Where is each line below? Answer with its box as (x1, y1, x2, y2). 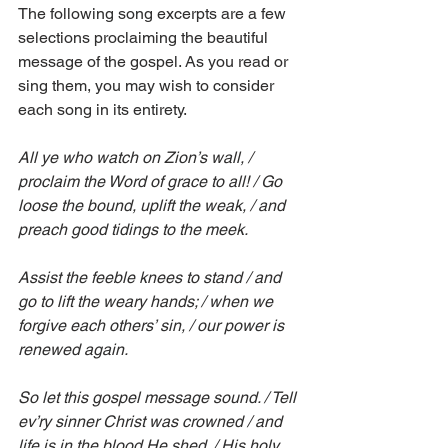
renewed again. (18, 340, 128, 360)
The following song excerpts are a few (18, 4, 290, 24)
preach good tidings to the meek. (18, 220, 248, 240)
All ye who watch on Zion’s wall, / (18, 148, 256, 168)
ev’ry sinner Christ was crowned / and (18, 412, 286, 432)
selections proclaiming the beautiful (18, 28, 272, 48)
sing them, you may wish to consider (18, 76, 278, 96)
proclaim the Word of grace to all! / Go (18, 172, 286, 192)
